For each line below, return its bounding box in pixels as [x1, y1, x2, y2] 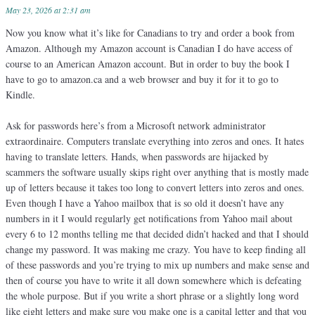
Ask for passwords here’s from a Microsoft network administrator [6, 119, 266, 133]
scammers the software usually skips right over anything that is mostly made [6, 165, 309, 179]
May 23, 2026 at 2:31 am [6, 4, 91, 16]
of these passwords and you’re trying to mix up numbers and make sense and [6, 258, 309, 272]
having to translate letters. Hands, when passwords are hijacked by [6, 150, 269, 164]
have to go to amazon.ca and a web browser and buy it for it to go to [6, 72, 278, 86]
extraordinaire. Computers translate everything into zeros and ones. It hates [6, 134, 304, 148]
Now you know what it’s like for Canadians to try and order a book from [6, 26, 295, 40]
